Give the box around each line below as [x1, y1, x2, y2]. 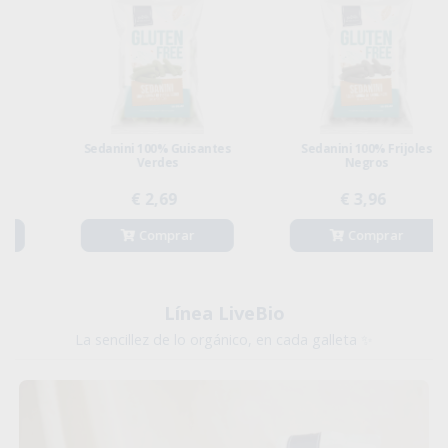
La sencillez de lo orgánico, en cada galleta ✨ [75, 329, 373, 349]
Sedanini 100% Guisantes [45, 139, 194, 157]
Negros [306, 153, 351, 171]
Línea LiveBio [163, 299, 285, 325]
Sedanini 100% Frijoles [263, 139, 394, 157]
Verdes [98, 153, 141, 171]
